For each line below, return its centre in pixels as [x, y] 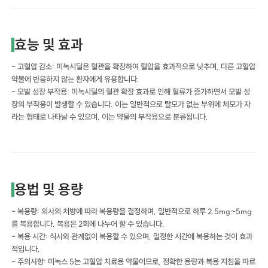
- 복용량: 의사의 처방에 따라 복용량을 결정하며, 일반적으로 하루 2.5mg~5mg [132, 211]
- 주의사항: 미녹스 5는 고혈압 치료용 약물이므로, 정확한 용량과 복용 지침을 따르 [134, 261]
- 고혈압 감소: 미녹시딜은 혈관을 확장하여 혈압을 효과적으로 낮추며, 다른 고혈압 [134, 66]
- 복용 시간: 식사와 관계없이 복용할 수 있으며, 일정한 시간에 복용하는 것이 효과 [132, 236]
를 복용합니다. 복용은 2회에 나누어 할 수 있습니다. [88, 223]
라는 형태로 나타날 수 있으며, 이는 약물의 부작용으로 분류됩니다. [110, 116]
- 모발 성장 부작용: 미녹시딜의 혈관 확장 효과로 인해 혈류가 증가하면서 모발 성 [131, 91]
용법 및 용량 [49, 189]
